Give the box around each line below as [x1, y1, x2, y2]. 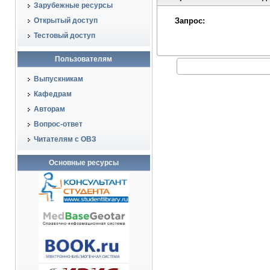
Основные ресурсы [48, 159, 119, 167]
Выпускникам [33, 75, 83, 83]
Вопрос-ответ [33, 120, 83, 128]
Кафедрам [33, 90, 72, 98]
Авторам [33, 105, 65, 113]
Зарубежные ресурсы [33, 1, 113, 10]
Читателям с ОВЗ [33, 135, 96, 143]
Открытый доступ [33, 16, 98, 25]
